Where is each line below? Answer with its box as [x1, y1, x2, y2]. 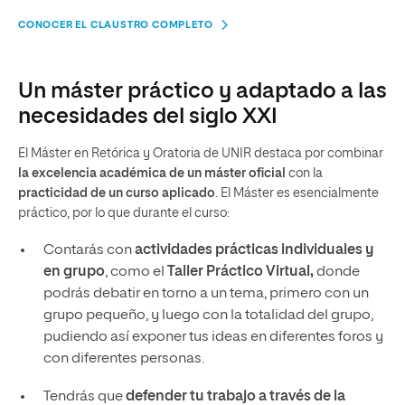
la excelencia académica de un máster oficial [18, 167, 286, 180]
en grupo [42, 265, 105, 279]
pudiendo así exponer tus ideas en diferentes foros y [42, 330, 383, 344]
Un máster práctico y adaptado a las [18, 80, 387, 102]
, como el [104, 265, 165, 279]
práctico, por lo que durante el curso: [18, 207, 230, 220]
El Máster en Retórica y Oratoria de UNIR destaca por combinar [18, 147, 383, 160]
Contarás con [42, 243, 135, 258]
